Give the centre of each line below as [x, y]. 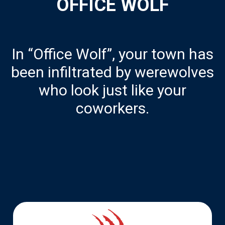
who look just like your [113, 90]
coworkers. [113, 108]
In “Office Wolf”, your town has [113, 54]
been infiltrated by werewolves [113, 72]
